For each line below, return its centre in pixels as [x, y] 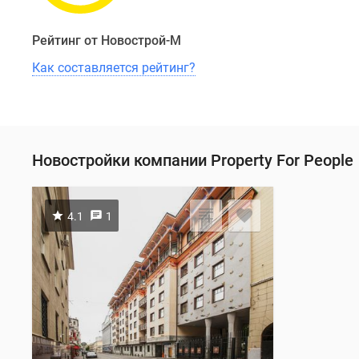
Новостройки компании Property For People [193, 160]
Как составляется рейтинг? [114, 68]
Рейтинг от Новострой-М [107, 40]
